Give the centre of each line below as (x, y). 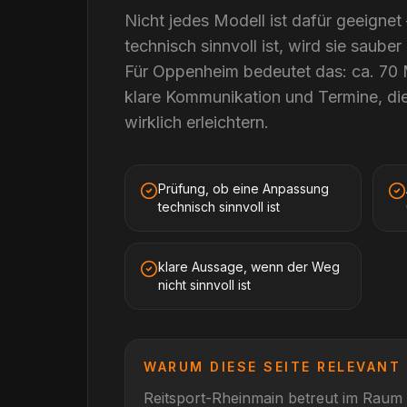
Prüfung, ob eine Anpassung (243, 189)
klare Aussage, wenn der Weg (249, 267)
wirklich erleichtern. (197, 122)
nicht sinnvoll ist (204, 285)
